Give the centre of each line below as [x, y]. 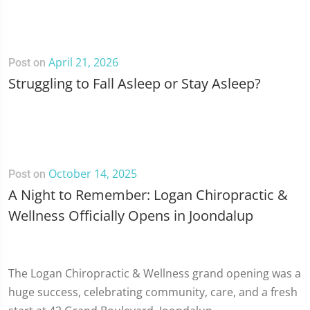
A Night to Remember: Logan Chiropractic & [148, 195]
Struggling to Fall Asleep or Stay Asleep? [135, 83]
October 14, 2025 [93, 174]
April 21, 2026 [83, 62]
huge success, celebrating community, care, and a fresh [153, 292]
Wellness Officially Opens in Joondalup [131, 216]
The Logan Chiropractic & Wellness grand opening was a [155, 273]
